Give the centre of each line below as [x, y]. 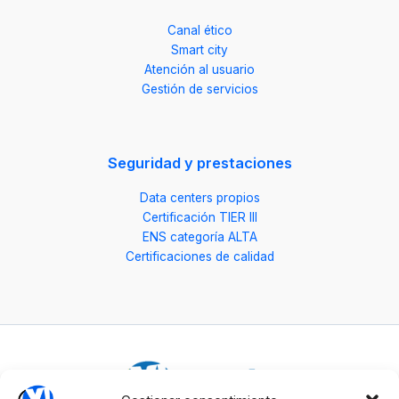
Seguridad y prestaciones [199, 163]
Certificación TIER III [199, 218]
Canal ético [199, 30]
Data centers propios [199, 198]
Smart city [199, 49]
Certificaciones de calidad [199, 257]
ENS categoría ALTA [199, 237]
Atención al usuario [199, 69]
